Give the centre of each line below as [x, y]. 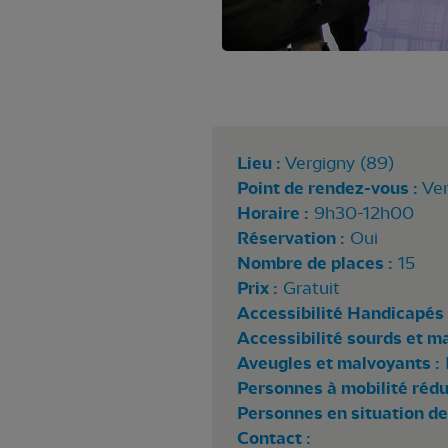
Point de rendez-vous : [327, 188]
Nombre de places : [314, 263]
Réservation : [290, 238]
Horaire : [272, 213]
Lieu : [258, 163]
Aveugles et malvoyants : [338, 363]
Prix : [257, 288]
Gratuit [308, 288]
